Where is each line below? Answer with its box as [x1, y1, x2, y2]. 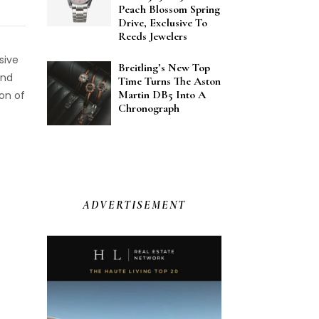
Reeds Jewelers [118, 29, 187, 43]
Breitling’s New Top [118, 61, 210, 75]
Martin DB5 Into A [118, 88, 206, 102]
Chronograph [118, 101, 179, 115]
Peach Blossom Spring [118, 2, 220, 16]
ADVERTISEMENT [83, 198, 186, 212]
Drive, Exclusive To [118, 16, 207, 30]
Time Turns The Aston [118, 74, 221, 88]
